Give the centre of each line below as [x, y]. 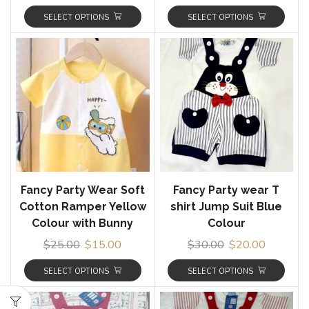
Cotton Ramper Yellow [82, 206]
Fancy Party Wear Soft [82, 190]
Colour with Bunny [83, 223]
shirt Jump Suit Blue [227, 206]
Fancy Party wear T [227, 190]
